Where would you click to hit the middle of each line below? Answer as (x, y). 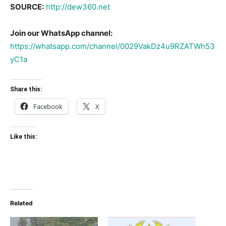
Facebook (48, 107)
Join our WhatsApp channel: (61, 33)
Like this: (23, 137)
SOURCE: (27, 7)
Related (21, 203)
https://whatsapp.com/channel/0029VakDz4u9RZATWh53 (112, 46)
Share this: (26, 90)
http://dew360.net (78, 7)
